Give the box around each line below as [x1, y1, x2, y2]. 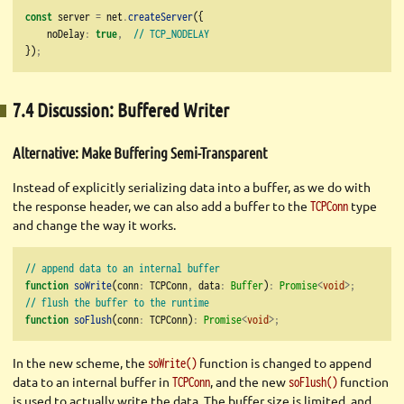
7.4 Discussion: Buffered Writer [13, 98, 229, 122]
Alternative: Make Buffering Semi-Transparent [13, 142, 267, 161]
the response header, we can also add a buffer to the [13, 197, 310, 215]
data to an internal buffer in [13, 373, 172, 390]
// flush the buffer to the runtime [25, 295, 209, 310]
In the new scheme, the [13, 354, 148, 372]
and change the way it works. [13, 216, 176, 234]
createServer [128, 8, 193, 23]
